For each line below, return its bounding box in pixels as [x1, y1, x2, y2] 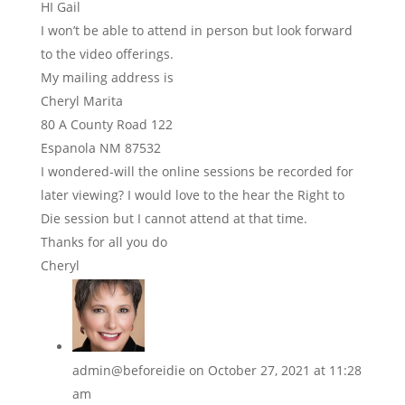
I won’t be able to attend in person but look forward [40, 22, 353, 40]
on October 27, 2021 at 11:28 [188, 362, 362, 380]
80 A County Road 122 [40, 116, 173, 134]
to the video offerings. [40, 45, 174, 63]
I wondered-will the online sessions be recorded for [40, 163, 353, 181]
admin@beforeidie [71, 362, 185, 380]
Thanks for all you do [40, 233, 167, 251]
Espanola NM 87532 [40, 139, 161, 157]
